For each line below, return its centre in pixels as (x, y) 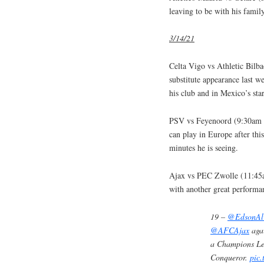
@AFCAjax (230, 230)
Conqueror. (230, 257)
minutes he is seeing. (204, 148)
